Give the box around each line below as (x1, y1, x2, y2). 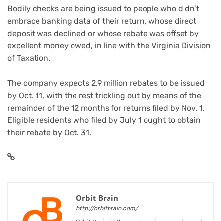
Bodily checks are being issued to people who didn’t (7, 3, 199, 13)
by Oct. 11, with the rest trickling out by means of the (7, 90, 201, 100)
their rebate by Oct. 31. (7, 127, 91, 137)
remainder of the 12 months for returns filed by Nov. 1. (7, 103, 205, 112)
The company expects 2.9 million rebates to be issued (7, 78, 205, 88)
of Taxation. (7, 53, 50, 63)
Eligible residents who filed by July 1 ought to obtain (7, 115, 201, 125)
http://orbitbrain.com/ (76, 205, 138, 212)
